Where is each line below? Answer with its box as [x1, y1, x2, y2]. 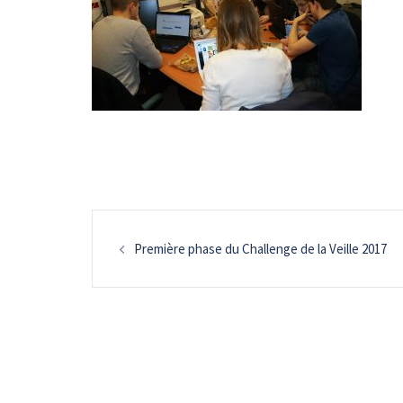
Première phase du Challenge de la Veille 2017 [134, 240, 387, 257]
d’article [91, 254, 214, 298]
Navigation [91, 209, 255, 253]
